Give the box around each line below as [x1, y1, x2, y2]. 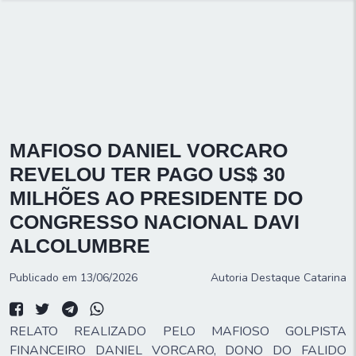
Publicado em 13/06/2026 [10, 270, 137, 285]
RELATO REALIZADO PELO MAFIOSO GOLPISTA [10, 323, 346, 340]
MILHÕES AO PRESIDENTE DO [10, 187, 303, 209]
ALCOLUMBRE [10, 234, 150, 257]
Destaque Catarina [251, 270, 346, 285]
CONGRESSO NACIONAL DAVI [10, 211, 300, 233]
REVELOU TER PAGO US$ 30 [10, 163, 285, 185]
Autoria [211, 270, 251, 285]
